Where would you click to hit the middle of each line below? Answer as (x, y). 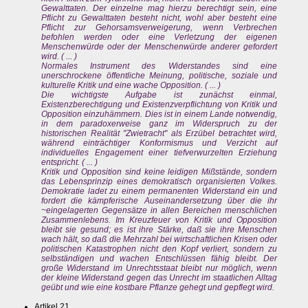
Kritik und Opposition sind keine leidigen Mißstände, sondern (159, 172)
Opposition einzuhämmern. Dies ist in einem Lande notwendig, (159, 114)
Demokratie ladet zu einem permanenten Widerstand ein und (159, 191)
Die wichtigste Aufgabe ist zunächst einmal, (159, 95)
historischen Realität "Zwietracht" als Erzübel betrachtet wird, (159, 134)
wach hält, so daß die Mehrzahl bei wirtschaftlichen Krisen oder (159, 240)
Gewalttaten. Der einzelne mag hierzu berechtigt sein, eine (159, 9)
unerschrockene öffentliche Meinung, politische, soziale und (159, 76)
